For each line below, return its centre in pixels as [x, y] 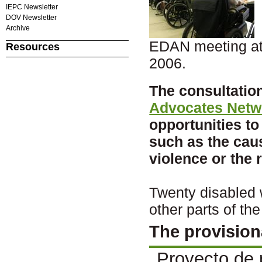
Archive [18, 28]
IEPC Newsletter [32, 7]
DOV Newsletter [31, 17]
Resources [32, 47]
